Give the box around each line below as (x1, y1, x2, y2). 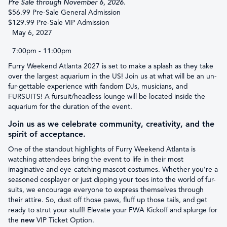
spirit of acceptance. (8, 129, 86, 139)
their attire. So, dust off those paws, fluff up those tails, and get (8, 196, 207, 204)
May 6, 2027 (12, 28, 52, 37)
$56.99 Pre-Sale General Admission (8, 8, 121, 17)
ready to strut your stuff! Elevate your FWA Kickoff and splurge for (8, 206, 217, 214)
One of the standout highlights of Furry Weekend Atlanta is (8, 145, 196, 154)
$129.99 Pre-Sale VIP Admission (8, 18, 109, 27)
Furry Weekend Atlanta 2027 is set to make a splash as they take (8, 62, 213, 70)
